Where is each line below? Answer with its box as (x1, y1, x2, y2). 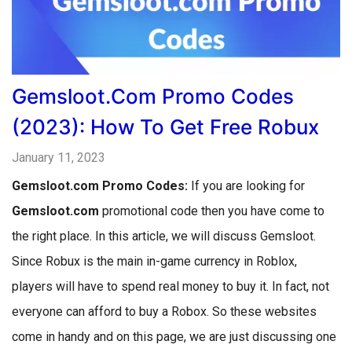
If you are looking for (191, 178, 305, 193)
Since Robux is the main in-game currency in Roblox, (12, 254, 297, 269)
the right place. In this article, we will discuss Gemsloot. (12, 229, 316, 244)
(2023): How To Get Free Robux (12, 115, 319, 139)
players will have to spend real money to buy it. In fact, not (12, 279, 329, 294)
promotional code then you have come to (102, 203, 324, 218)
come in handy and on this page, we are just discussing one (12, 329, 336, 344)
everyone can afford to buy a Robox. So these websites (12, 304, 317, 319)
